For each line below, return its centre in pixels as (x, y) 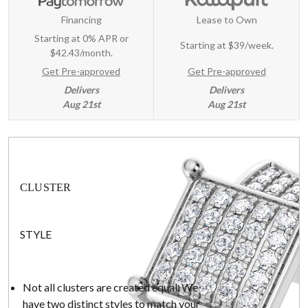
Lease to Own (227, 19)
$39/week (250, 45)
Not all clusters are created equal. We (110, 287)
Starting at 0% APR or (81, 38)
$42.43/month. (81, 52)
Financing (81, 19)
